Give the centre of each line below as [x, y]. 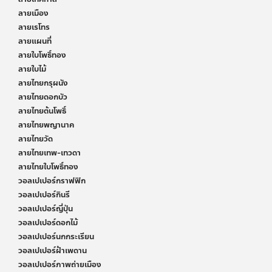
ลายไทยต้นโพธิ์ [42, 111]
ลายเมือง [33, 13]
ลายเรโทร [34, 27]
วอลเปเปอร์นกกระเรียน [56, 236]
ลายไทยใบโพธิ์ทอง [48, 167]
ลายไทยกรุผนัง [43, 83]
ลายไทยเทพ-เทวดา [49, 153]
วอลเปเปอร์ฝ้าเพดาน [53, 250]
